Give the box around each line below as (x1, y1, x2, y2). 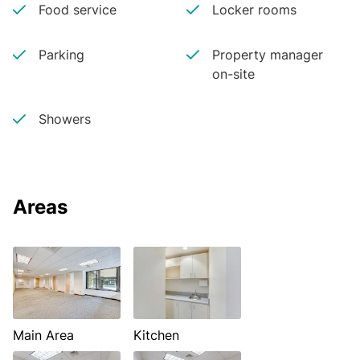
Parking (39, 47, 84, 63)
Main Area (13, 327, 74, 343)
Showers (39, 111, 91, 127)
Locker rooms (211, 2, 297, 18)
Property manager (211, 47, 323, 63)
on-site (211, 66, 255, 82)
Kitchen (133, 327, 179, 343)
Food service (39, 2, 117, 18)
